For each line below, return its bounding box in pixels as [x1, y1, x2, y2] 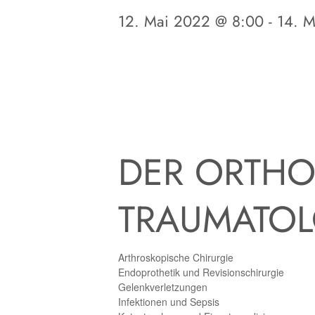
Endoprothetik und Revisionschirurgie [118, 265, 284, 279]
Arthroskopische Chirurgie [118, 250, 233, 264]
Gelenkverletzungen [118, 280, 207, 294]
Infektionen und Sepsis [118, 295, 219, 309]
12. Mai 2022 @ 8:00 [118, 10, 264, 32]
